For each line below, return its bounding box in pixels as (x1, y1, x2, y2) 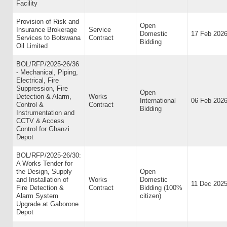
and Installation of (16, 176, 68, 183)
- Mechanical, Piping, (16, 68, 78, 76)
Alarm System (16, 192, 58, 200)
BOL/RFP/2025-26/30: (16, 152, 81, 159)
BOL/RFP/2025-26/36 (16, 60, 79, 68)
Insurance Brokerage (16, 26, 77, 33)
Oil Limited (16, 42, 48, 50)
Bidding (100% (140, 184, 182, 192)
